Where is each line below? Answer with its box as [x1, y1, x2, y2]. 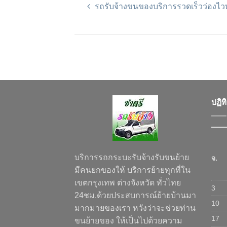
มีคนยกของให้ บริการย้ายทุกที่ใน [74, 166, 191, 175]
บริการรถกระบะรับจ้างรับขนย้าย [74, 153, 189, 162]
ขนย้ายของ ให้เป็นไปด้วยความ [74, 216, 182, 225]
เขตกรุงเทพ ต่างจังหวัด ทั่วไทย [74, 178, 181, 187]
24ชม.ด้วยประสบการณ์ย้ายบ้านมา [74, 191, 196, 200]
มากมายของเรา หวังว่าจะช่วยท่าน [74, 204, 196, 213]
